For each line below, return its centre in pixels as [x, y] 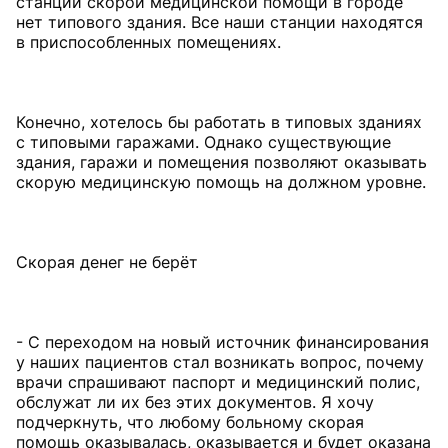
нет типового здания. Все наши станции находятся [219, 22]
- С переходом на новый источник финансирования [222, 342]
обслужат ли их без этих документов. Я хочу [195, 402]
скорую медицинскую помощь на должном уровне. [221, 182]
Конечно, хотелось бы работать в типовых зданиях [219, 122]
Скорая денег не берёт [107, 262]
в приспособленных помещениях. [148, 42]
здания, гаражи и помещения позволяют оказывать [221, 162]
